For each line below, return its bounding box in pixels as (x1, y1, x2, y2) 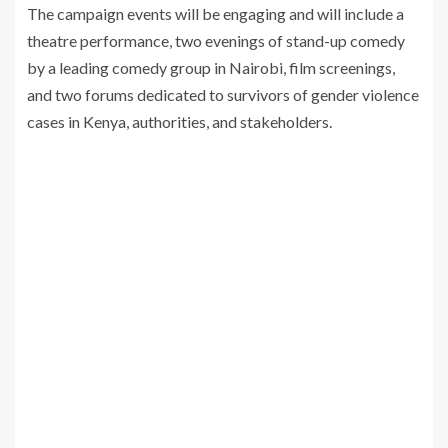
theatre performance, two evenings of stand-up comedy (27, 31, 405, 51)
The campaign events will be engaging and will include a (27, 4, 404, 24)
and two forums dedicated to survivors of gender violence (27, 85, 419, 105)
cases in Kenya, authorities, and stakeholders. (27, 112, 332, 132)
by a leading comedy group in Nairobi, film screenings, (27, 58, 395, 78)
